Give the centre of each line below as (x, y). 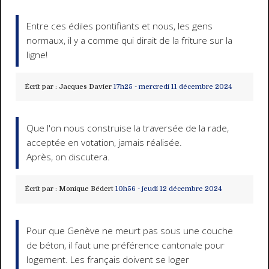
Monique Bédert (86, 189)
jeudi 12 (154, 189)
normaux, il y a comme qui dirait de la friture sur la (130, 40)
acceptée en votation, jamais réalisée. (104, 143)
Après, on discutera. (68, 157)
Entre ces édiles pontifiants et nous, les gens (120, 26)
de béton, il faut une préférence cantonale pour (126, 245)
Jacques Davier (85, 86)
